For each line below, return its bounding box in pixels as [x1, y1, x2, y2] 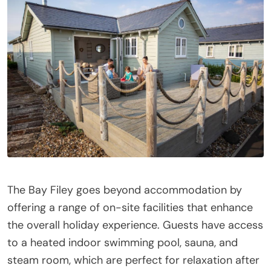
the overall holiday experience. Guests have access [7, 217, 263, 232]
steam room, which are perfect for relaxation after [7, 252, 260, 267]
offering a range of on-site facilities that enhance [7, 200, 253, 215]
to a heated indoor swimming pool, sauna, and [7, 235, 238, 250]
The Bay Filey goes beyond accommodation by [7, 182, 242, 197]
